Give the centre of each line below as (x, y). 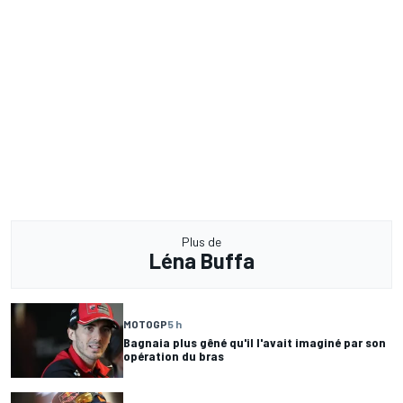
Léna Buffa (201, 260)
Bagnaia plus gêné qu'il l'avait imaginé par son (255, 343)
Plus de (201, 241)
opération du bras (174, 356)
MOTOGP (145, 324)
